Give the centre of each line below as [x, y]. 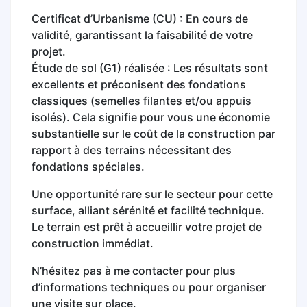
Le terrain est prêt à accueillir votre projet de [147, 226]
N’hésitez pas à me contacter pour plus [134, 270]
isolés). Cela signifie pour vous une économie [151, 117]
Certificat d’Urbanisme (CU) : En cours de [140, 18]
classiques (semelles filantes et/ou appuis [142, 100]
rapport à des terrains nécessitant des [132, 150]
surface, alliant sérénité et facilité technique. [148, 210]
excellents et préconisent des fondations [139, 84]
